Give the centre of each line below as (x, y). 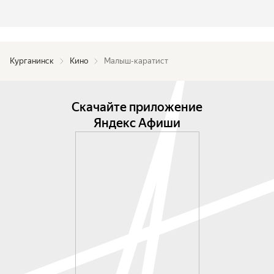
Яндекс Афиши (137, 123)
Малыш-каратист (136, 61)
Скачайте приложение (137, 107)
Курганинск (32, 61)
